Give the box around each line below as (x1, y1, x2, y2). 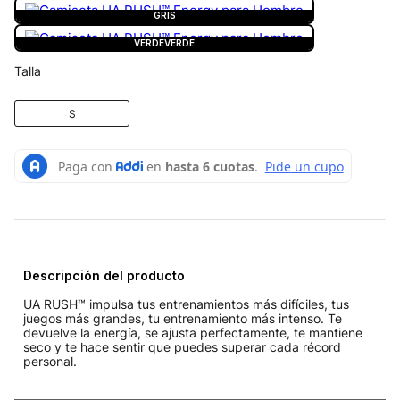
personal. (23, 354, 77, 369)
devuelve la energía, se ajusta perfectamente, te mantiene (23, 325, 362, 340)
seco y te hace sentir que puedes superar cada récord (23, 339, 341, 354)
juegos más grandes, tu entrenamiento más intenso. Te (23, 311, 342, 326)
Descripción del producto (23, 268, 185, 283)
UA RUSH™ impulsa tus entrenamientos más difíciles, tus (23, 296, 349, 312)
